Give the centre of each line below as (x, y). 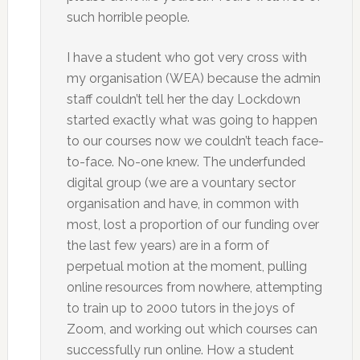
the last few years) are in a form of (168, 245)
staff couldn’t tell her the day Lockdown (183, 99)
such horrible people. (128, 17)
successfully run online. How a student (180, 350)
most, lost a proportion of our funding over (192, 225)
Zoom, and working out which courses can (192, 329)
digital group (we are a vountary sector (181, 183)
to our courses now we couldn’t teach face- (195, 141)
